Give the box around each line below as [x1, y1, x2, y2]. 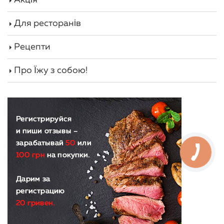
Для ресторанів [14, 18, 81, 28]
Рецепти [14, 42, 50, 51]
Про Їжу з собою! [14, 65, 87, 75]
